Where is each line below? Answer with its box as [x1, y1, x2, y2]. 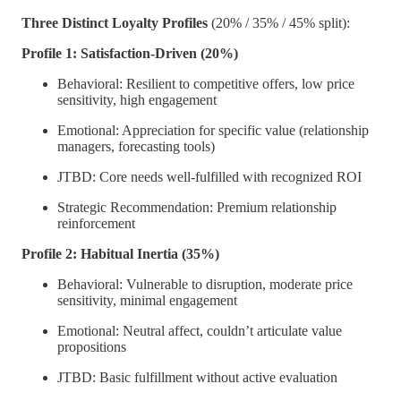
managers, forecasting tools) [57, 139, 215, 155]
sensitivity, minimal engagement [57, 293, 237, 309]
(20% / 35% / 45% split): [208, 15, 350, 31]
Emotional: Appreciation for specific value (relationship [57, 123, 369, 139]
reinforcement [57, 216, 135, 232]
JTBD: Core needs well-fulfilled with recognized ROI [57, 169, 362, 185]
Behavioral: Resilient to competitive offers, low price [57, 76, 354, 92]
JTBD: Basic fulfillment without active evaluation [57, 370, 337, 386]
